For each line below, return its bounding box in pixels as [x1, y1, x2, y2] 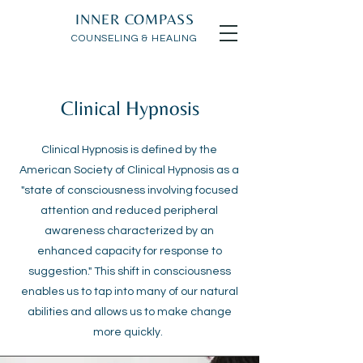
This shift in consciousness [93, 266, 231, 277]
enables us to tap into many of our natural [20, 286, 238, 297]
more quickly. [93, 327, 165, 338]
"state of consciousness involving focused [20, 185, 238, 196]
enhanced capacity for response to [36, 246, 222, 257]
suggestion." [28, 266, 94, 277]
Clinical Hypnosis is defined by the [41, 144, 217, 156]
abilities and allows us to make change [27, 306, 232, 318]
